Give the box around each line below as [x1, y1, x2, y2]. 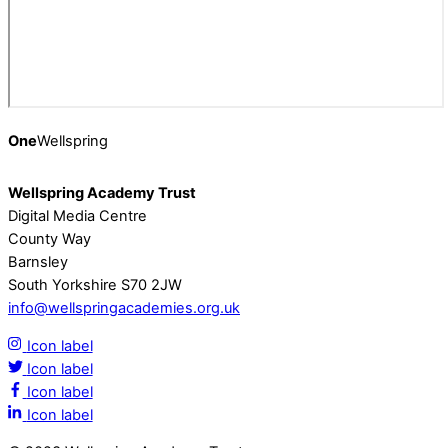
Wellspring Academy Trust [8, 183, 196, 202]
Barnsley [8, 252, 68, 271]
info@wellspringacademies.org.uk [8, 298, 240, 317]
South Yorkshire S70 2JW [8, 275, 182, 294]
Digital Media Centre [8, 206, 147, 225]
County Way [8, 229, 91, 248]
